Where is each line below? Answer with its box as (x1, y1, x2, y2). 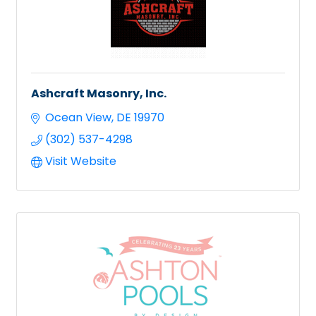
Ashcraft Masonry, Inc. (31, 85, 166, 102)
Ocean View (45, 109, 111, 126)
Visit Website (45, 153, 116, 170)
